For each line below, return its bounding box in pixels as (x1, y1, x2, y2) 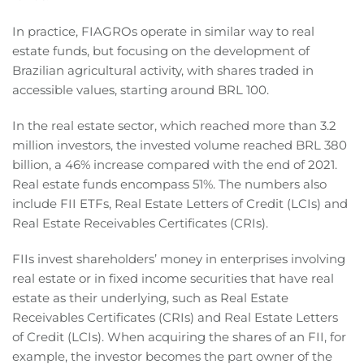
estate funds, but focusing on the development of (12, 43, 310, 59)
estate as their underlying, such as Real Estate (12, 290, 288, 306)
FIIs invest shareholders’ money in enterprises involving (12, 251, 345, 267)
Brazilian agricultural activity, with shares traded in (12, 63, 314, 79)
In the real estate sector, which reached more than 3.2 (12, 118, 336, 134)
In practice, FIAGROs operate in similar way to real (12, 24, 314, 40)
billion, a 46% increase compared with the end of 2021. (12, 157, 337, 173)
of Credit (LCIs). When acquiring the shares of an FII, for (12, 329, 346, 345)
